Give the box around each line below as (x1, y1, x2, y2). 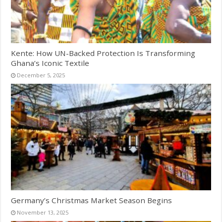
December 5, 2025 (17, 71, 65, 79)
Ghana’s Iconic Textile (11, 57, 90, 68)
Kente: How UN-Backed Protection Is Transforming (11, 48, 196, 58)
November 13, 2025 (17, 208, 69, 216)
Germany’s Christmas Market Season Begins (11, 195, 172, 205)
